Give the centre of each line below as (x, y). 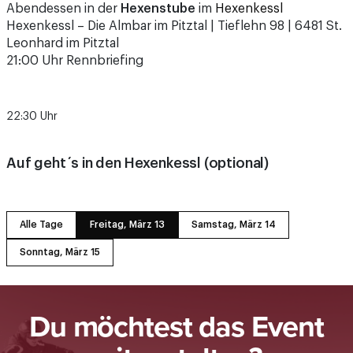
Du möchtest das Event (176, 288)
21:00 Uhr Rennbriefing (75, 23)
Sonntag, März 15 (60, 215)
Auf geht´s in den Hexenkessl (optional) (137, 126)
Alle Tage (41, 187)
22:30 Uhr (32, 79)
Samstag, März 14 (234, 187)
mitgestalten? (176, 320)
